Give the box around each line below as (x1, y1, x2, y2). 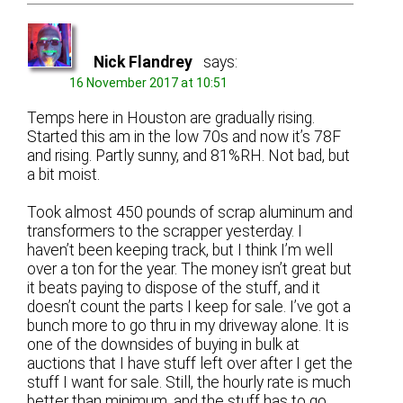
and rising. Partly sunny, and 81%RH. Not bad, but (27, 146, 351, 165)
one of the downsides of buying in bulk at (27, 335, 300, 354)
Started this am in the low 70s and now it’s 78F (27, 127, 342, 146)
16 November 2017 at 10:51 (69, 76, 228, 91)
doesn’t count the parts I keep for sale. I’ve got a (27, 297, 352, 316)
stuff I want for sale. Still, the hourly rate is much (27, 372, 352, 391)
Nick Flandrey (94, 53, 193, 72)
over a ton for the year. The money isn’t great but (27, 259, 353, 278)
